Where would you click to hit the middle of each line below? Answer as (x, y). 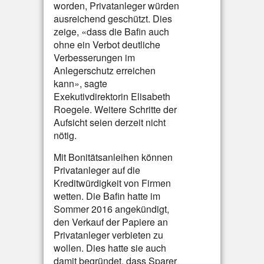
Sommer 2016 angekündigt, (111, 209)
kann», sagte (80, 83)
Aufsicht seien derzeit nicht (110, 122)
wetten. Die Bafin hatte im (107, 196)
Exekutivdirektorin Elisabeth (112, 96)
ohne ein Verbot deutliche (107, 44)
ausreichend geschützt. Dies (113, 19)
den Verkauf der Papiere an (111, 222)
